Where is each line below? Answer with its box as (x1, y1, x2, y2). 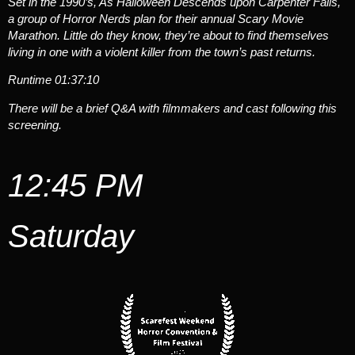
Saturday (8, 219, 134, 254)
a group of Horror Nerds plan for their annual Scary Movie (8, 12, 303, 25)
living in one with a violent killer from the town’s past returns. (8, 45, 315, 59)
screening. (8, 117, 62, 132)
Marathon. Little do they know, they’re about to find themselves (8, 29, 329, 42)
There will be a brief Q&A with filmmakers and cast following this (8, 101, 337, 115)
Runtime (8, 73, 55, 87)
